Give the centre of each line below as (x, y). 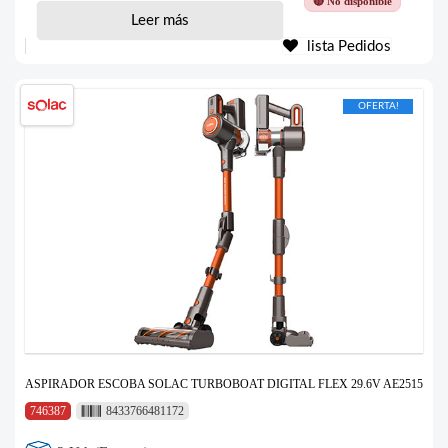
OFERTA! (378, 106)
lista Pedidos (346, 47)
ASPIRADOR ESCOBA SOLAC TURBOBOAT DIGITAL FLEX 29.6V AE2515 (224, 384)
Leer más (159, 20)
